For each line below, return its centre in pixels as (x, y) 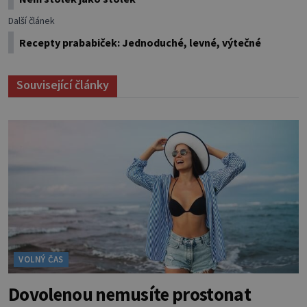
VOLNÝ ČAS (41, 260)
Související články (63, 85)
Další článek (32, 21)
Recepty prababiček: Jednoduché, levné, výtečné (140, 43)
